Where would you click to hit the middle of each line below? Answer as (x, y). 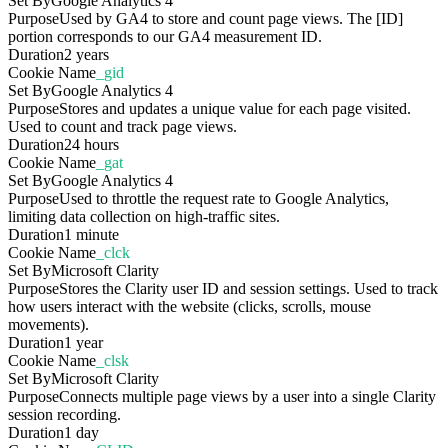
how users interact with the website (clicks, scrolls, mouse (189, 307)
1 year (83, 343)
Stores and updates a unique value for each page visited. (235, 109)
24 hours (91, 145)
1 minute (91, 235)
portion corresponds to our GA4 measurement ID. (165, 37)
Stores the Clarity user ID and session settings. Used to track (248, 289)
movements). (48, 325)
